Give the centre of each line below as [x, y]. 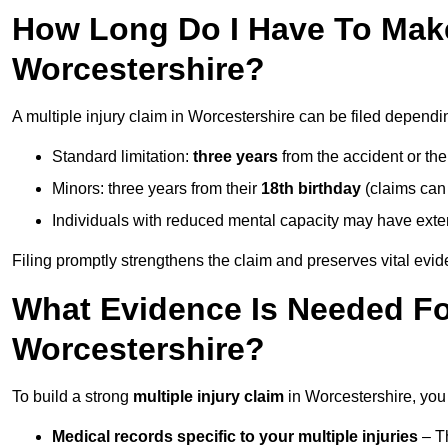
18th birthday [311, 189]
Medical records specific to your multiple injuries [235, 437]
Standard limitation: [122, 157]
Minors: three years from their [156, 189]
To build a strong [72, 397]
